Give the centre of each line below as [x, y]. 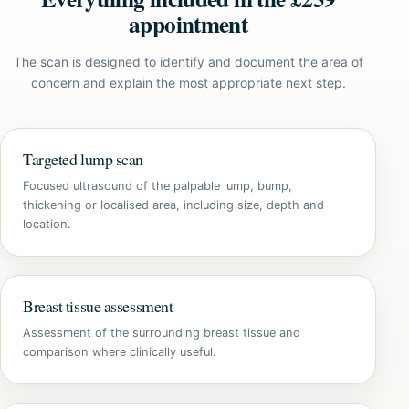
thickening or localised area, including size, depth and [173, 205]
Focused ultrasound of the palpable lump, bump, [157, 186]
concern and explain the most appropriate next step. [188, 83]
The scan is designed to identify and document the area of [188, 62]
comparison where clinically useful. [120, 352]
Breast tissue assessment [98, 306]
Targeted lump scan [83, 159]
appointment [189, 24]
